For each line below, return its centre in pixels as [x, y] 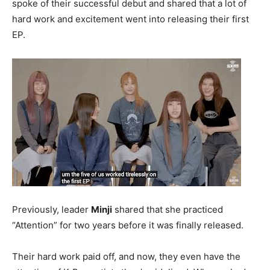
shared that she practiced [168, 209]
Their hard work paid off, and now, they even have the [126, 256]
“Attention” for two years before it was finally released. [128, 225]
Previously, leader [52, 209]
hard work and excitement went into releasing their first [130, 19]
